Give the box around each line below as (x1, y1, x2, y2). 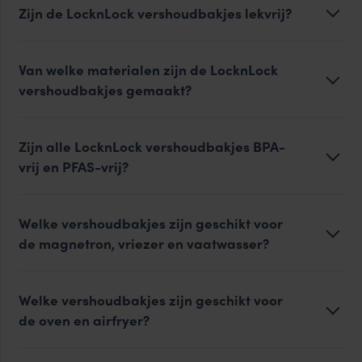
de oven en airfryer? (18, 309, 149, 330)
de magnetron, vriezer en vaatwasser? (18, 232, 269, 253)
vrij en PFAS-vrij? (18, 155, 128, 176)
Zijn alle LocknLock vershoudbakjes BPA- (18, 135, 285, 156)
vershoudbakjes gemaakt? (18, 78, 192, 99)
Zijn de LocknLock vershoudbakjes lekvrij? (18, 2, 292, 23)
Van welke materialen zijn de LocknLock (18, 58, 278, 79)
